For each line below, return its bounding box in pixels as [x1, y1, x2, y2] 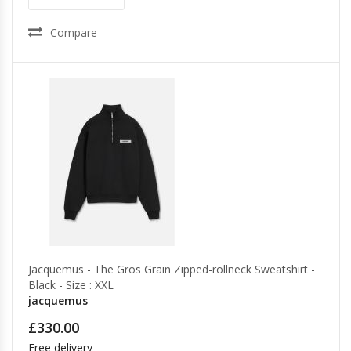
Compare [50, 25, 97, 40]
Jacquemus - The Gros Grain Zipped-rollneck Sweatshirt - [28, 262, 315, 277]
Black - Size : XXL [28, 277, 114, 292]
